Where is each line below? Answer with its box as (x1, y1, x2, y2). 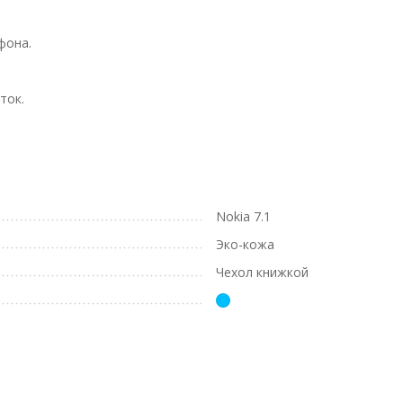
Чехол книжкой (216, 264, 309, 281)
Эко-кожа (216, 236, 274, 253)
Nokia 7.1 (216, 208, 271, 225)
